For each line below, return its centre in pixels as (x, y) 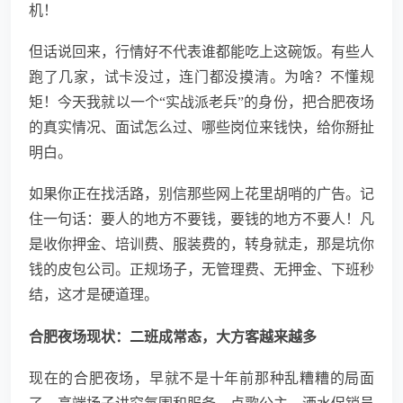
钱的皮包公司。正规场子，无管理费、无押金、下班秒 (201, 270)
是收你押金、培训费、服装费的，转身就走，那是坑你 (201, 245)
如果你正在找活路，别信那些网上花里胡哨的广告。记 (201, 194)
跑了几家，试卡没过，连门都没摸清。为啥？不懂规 (201, 77)
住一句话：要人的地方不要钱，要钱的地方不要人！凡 (201, 219)
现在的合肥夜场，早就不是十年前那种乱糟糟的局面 (201, 379)
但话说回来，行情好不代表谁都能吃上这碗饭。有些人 (201, 52)
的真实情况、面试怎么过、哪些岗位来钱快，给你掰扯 (201, 128)
